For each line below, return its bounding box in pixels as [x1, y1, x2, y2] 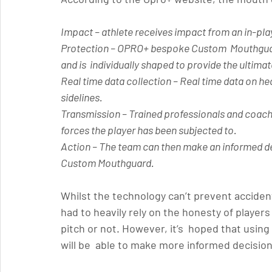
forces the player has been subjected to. [61, 123, 237, 137]
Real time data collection [61, 74, 171, 88]
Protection [61, 41, 109, 55]
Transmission [61, 107, 122, 121]
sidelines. [61, 90, 103, 104]
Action [61, 140, 92, 154]
